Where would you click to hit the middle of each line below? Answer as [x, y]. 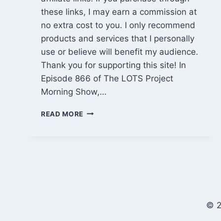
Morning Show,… [74, 92]
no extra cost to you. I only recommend [118, 25]
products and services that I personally [118, 38]
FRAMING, [101, 132]
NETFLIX [98, 184]
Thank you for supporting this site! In [113, 65]
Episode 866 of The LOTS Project [107, 78]
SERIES [96, 204]
